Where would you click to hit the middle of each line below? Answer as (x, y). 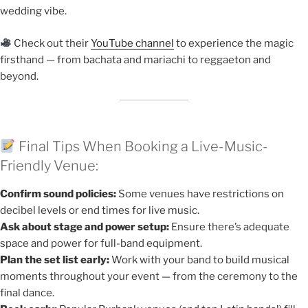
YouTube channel (133, 43)
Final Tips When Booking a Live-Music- (142, 146)
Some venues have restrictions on (200, 194)
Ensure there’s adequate (229, 227)
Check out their (52, 43)
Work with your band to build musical (199, 260)
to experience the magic (234, 43)
